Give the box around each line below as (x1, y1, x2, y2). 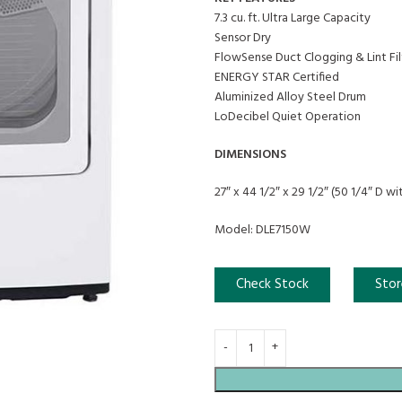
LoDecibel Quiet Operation (214, 107, 361, 128)
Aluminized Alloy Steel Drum (214, 87, 366, 109)
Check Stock (236, 274, 309, 296)
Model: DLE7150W (214, 220, 310, 241)
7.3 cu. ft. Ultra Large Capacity (214, 8, 371, 30)
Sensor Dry (214, 28, 271, 49)
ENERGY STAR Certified (214, 67, 339, 89)
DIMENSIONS (214, 144, 286, 166)
